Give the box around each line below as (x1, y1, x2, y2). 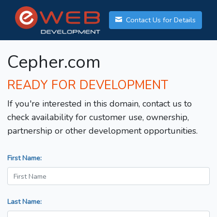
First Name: (7, 153, 42, 163)
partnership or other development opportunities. (7, 125, 198, 137)
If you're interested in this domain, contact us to (7, 98, 192, 110)
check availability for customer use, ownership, (7, 111, 189, 124)
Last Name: (7, 197, 42, 207)
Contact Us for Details (124, 15, 196, 25)
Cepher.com (7, 50, 101, 75)
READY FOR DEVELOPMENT (7, 77, 168, 94)
